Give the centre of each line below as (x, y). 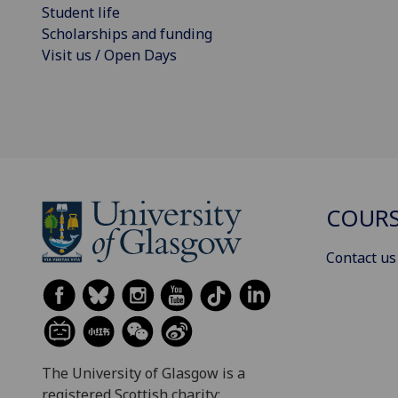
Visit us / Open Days (109, 56)
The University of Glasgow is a (143, 374)
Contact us (361, 257)
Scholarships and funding (127, 34)
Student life (81, 13)
